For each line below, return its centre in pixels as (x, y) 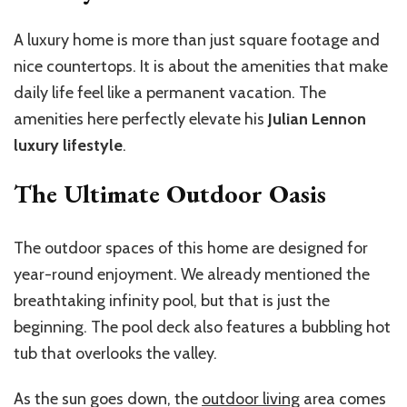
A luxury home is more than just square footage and (197, 40)
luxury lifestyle (68, 146)
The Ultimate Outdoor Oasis (170, 194)
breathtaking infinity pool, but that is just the (172, 301)
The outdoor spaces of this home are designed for (191, 248)
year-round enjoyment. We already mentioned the (192, 275)
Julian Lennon (317, 119)
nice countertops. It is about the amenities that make (201, 67)
